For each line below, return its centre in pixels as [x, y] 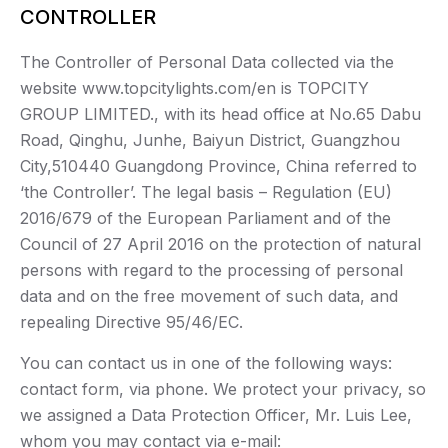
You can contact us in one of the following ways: [206, 363]
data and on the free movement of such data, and [209, 296]
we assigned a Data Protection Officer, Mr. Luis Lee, [216, 415]
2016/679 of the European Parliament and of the [205, 218]
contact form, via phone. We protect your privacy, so [223, 389]
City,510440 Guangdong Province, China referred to [218, 166]
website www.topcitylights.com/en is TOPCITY [194, 88]
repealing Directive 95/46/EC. [131, 322]
